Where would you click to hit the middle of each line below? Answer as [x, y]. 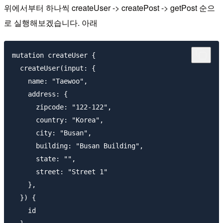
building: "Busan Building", [78, 146]
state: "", [44, 159]
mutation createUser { [54, 55]
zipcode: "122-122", [62, 107]
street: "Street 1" [60, 171]
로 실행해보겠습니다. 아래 [51, 22]
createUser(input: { [54, 68]
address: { [40, 94]
